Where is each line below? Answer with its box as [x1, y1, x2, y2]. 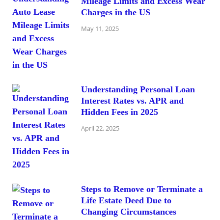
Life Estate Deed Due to [81, 195, 171, 205]
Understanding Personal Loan [81, 84, 195, 94]
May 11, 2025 [81, 24, 119, 33]
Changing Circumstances [81, 206, 176, 217]
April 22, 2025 [81, 124, 119, 133]
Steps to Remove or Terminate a [81, 184, 203, 194]
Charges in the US [81, 7, 150, 17]
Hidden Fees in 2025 [81, 107, 158, 117]
